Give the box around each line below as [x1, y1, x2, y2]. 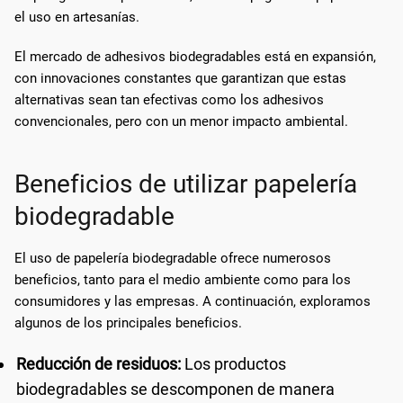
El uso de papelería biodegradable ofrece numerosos [14, 249, 331, 266]
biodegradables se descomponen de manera [16, 379, 335, 399]
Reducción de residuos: [16, 354, 181, 373]
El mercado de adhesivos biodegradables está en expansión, [14, 48, 376, 65]
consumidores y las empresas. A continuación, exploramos [14, 292, 371, 309]
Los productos [181, 354, 286, 373]
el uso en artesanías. [14, 8, 139, 25]
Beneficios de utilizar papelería [14, 168, 357, 199]
